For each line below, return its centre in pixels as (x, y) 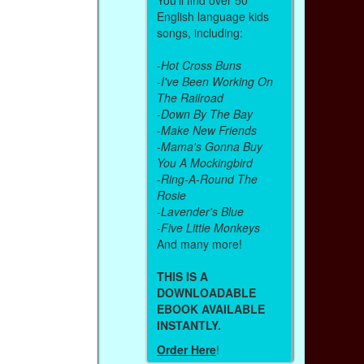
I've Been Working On (217, 81)
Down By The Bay (206, 113)
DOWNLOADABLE (206, 292)
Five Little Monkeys (210, 227)
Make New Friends (208, 130)
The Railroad (190, 97)
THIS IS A (182, 276)
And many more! (201, 243)
